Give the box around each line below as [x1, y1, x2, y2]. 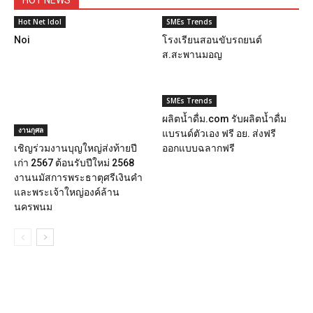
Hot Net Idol [18, 16, 61, 27]
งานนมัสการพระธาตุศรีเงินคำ [14, 171, 143, 183]
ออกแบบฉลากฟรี [161, 142, 235, 154]
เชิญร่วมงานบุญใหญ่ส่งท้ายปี [14, 142, 137, 154]
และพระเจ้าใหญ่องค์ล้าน [14, 186, 119, 198]
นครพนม [14, 201, 52, 212]
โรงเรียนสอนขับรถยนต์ [161, 34, 262, 45]
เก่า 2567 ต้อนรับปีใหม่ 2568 [14, 156, 134, 168]
